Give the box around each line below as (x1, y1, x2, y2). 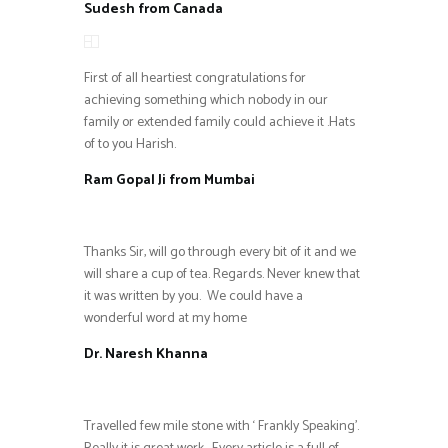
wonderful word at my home (84, 306, 247, 330)
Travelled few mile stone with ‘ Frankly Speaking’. (84, 414, 359, 438)
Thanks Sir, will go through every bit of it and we (84, 240, 356, 264)
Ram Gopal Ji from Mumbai (84, 168, 255, 192)
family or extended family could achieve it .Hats (84, 110, 355, 134)
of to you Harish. (84, 132, 176, 156)
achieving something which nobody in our (84, 88, 328, 112)
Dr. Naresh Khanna (84, 342, 208, 366)
